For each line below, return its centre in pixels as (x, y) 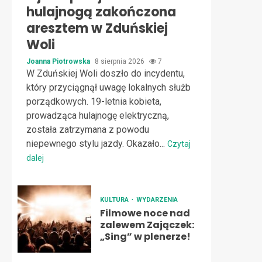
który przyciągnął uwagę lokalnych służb (108, 87)
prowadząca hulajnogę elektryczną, (98, 116)
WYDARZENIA (157, 200)
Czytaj (179, 144)
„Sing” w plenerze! (145, 237)
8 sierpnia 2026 (120, 61)
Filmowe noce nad (145, 213)
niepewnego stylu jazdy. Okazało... (97, 144)
